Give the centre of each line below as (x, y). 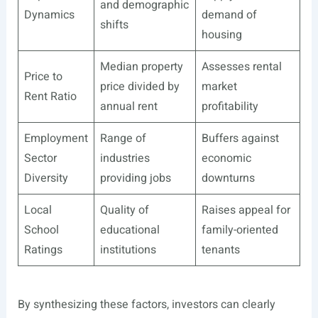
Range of (123, 139)
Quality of (124, 210)
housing (221, 35)
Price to (43, 77)
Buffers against (240, 139)
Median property (141, 67)
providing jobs (135, 179)
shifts (114, 25)
